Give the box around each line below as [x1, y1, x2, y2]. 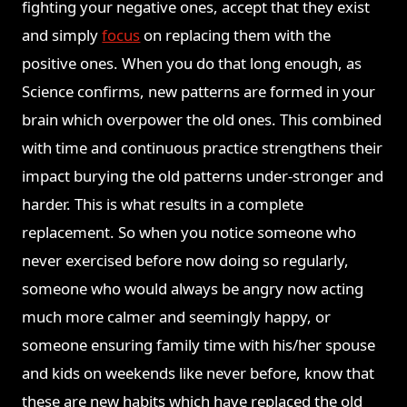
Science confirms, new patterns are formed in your [22, 81, 376, 103]
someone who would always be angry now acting [22, 278, 364, 300]
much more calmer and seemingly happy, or [22, 306, 332, 328]
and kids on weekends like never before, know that [22, 362, 375, 384]
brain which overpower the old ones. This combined [22, 109, 382, 131]
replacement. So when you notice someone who [22, 222, 357, 243]
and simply [22, 25, 103, 46]
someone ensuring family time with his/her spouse [22, 334, 376, 356]
